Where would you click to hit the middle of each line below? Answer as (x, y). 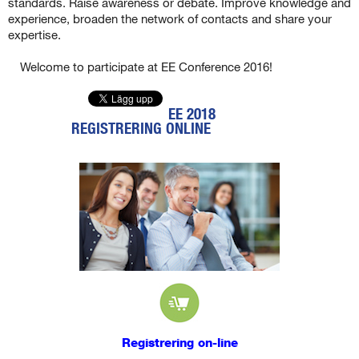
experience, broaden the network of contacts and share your (170, 18)
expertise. (34, 34)
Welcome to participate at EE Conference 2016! (146, 66)
